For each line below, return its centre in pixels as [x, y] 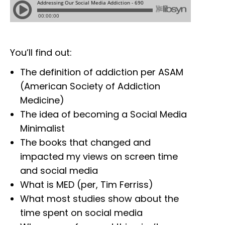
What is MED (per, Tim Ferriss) [87, 184]
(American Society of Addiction [90, 86]
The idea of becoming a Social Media [103, 114]
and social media [59, 170]
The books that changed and [85, 142]
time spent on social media [81, 212]
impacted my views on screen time [99, 156]
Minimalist [42, 128]
